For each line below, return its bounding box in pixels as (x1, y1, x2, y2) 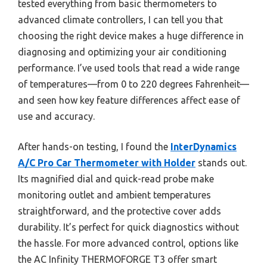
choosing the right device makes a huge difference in (18, 30, 244, 41)
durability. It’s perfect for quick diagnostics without (18, 221, 239, 232)
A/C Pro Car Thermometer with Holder (18, 157, 195, 168)
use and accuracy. (18, 110, 95, 122)
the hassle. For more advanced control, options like (18, 237, 238, 249)
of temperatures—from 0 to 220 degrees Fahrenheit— (18, 78, 249, 89)
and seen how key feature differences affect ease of (18, 94, 240, 105)
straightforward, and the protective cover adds (18, 205, 221, 216)
